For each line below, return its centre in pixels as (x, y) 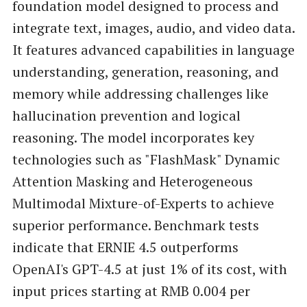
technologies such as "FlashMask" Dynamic (146, 160)
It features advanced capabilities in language (153, 50)
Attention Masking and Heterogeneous (132, 182)
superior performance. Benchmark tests (135, 225)
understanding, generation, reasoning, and (145, 72)
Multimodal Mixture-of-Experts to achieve (143, 204)
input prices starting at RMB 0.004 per (131, 291)
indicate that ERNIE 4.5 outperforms (125, 247)
